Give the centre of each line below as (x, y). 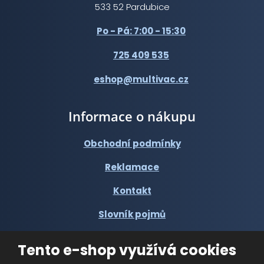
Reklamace (132, 167)
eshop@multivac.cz (141, 80)
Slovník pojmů (132, 214)
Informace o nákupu (132, 116)
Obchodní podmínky (132, 144)
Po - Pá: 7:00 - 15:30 (141, 31)
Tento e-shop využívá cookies (127, 250)
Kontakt (132, 191)
